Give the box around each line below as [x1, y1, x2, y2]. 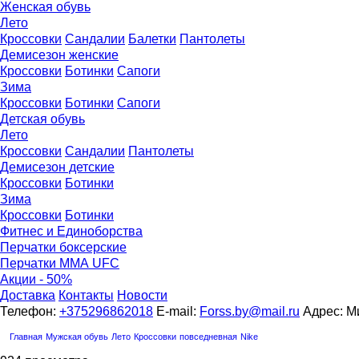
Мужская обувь [46, 332, 108, 341]
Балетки [128, 32, 176, 46]
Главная [10, 332, 42, 341]
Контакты [58, 288, 114, 302]
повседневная [179, 332, 237, 341]
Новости [117, 288, 167, 302]
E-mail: [156, 305, 200, 318]
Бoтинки [65, 64, 114, 78]
